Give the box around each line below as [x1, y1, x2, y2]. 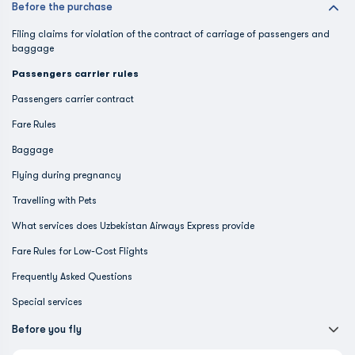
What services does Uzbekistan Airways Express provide [12, 220, 254, 231]
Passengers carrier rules [12, 68, 139, 79]
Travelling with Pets [12, 195, 97, 206]
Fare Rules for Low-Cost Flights [12, 246, 148, 257]
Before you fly [12, 323, 82, 335]
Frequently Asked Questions [12, 271, 132, 282]
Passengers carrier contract [12, 94, 134, 105]
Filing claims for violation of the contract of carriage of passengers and [12, 29, 330, 40]
